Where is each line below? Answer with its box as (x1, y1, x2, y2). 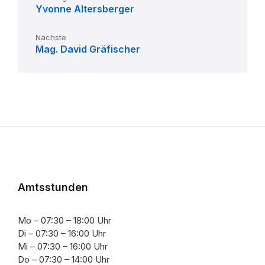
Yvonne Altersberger (35, 3, 134, 15)
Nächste (35, 33, 66, 43)
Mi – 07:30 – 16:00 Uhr (18, 241, 108, 253)
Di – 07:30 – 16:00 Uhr (18, 228, 106, 240)
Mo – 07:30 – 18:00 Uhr (18, 215, 111, 227)
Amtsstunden (18, 181, 88, 194)
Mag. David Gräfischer (35, 43, 140, 56)
